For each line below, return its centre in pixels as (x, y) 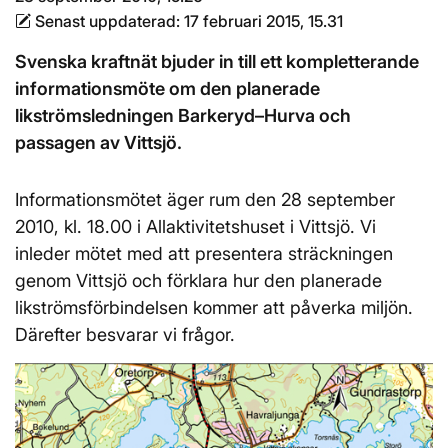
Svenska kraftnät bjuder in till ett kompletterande (217, 61)
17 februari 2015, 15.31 (263, 21)
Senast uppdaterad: (107, 21)
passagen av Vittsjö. (98, 142)
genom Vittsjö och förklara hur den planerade (198, 280)
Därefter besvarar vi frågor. (125, 334)
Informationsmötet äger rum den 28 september (205, 199)
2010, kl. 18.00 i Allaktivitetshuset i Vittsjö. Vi (195, 226)
